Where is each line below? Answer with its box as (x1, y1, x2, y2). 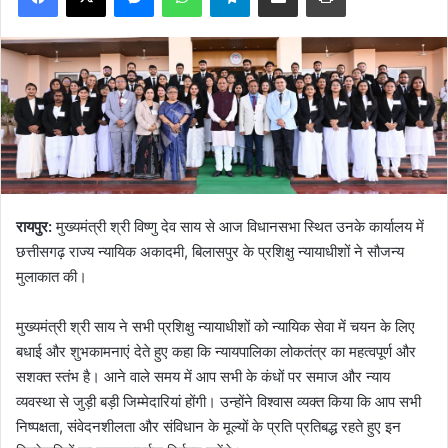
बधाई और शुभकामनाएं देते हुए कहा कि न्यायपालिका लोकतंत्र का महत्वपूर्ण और (16, 342, 416, 362)
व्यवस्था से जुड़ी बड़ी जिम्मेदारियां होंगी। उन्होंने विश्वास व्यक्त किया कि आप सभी (16, 392, 421, 412)
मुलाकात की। (16, 267, 87, 287)
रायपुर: (16, 217, 56, 237)
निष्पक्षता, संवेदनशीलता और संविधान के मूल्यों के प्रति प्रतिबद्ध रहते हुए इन (16, 417, 401, 437)
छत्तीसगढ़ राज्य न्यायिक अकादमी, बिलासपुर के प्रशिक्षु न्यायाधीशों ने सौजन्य (16, 242, 404, 262)
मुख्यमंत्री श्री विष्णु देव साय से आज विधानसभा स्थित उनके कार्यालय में (56, 217, 424, 237)
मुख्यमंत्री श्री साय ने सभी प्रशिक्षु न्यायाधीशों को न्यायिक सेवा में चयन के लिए (16, 317, 415, 337)
